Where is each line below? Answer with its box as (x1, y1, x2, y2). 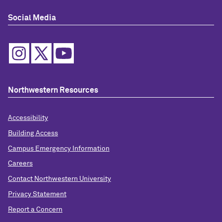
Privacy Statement (8, 190, 66, 198)
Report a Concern (8, 206, 62, 213)
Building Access (8, 129, 58, 137)
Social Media (8, 14, 56, 22)
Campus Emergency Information (8, 145, 110, 152)
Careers (8, 160, 33, 167)
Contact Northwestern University (8, 175, 111, 183)
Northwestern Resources (8, 86, 98, 94)
